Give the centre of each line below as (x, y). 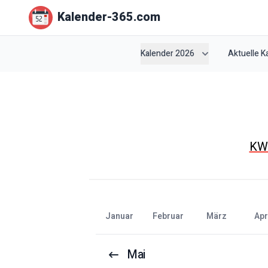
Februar (170, 216)
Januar (122, 216)
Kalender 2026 (167, 53)
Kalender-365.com (109, 17)
